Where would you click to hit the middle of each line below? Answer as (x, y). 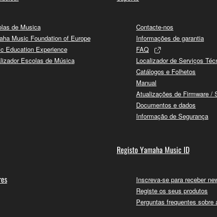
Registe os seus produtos (172, 191)
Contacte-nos (155, 27)
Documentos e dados (166, 105)
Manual (146, 83)
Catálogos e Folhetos (166, 72)
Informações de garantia (170, 38)
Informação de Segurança (172, 116)
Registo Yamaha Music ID (153, 150)
